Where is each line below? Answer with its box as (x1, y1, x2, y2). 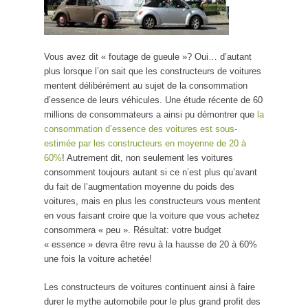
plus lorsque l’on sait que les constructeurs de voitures (44, 65, 261, 76)
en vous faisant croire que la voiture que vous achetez (44, 210, 260, 221)
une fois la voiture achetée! (44, 253, 152, 264)
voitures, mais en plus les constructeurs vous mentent (44, 195, 261, 206)
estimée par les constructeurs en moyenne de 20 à (44, 137, 246, 148)
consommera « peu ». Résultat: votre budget (44, 224, 221, 235)
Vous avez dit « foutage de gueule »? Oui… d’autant (44, 51, 252, 62)
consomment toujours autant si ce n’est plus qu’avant (44, 166, 257, 177)
